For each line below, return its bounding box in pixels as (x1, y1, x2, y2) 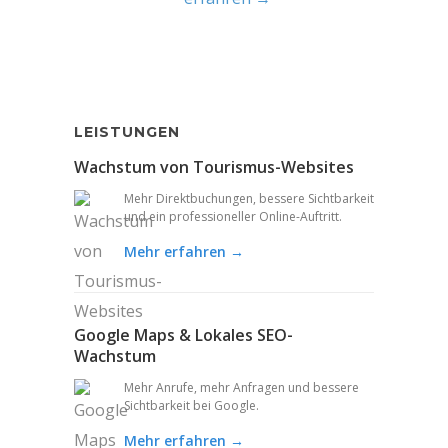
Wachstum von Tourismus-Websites (74, 155, 354, 178)
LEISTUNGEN (74, 122, 180, 141)
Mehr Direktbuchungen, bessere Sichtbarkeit (124, 189, 374, 207)
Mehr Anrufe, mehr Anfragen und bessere (124, 378, 359, 396)
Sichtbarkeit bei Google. (124, 396, 259, 414)
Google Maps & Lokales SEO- (74, 323, 293, 346)
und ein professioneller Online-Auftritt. (124, 207, 342, 225)
